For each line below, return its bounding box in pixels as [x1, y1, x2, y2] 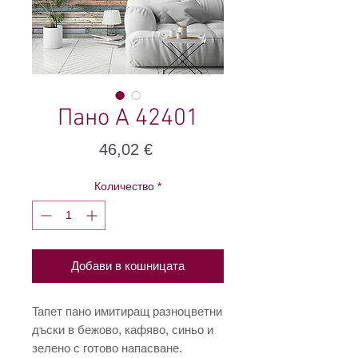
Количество [94, 180, 154, 193]
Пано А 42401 [57, 104, 199, 134]
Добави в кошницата [71, 259, 185, 273]
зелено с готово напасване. [32, 341, 182, 356]
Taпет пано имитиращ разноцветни [32, 304, 222, 319]
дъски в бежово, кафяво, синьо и [32, 323, 213, 337]
